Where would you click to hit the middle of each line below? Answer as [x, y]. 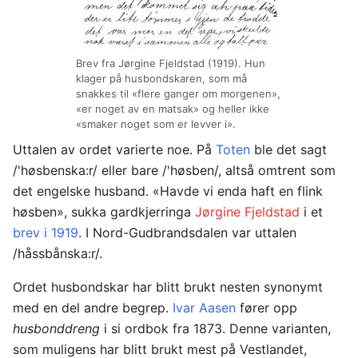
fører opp [267, 308]
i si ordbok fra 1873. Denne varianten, [215, 329]
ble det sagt [288, 150]
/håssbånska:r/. [58, 254]
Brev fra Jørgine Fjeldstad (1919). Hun [170, 63]
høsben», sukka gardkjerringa [104, 212]
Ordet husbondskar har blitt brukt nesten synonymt [168, 287]
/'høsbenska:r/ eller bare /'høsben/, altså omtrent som [174, 171]
